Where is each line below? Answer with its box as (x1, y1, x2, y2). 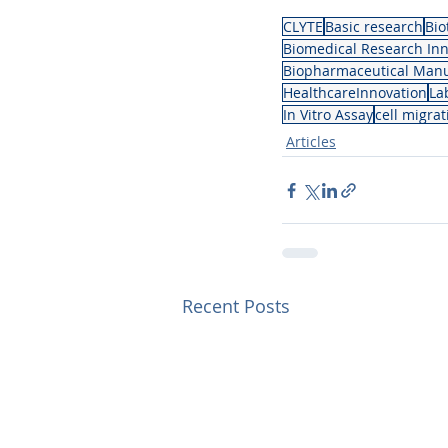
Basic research (325, 17, 423, 37)
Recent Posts (182, 294, 290, 319)
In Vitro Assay (283, 105, 373, 125)
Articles (286, 132, 336, 152)
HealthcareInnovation (283, 83, 427, 103)
